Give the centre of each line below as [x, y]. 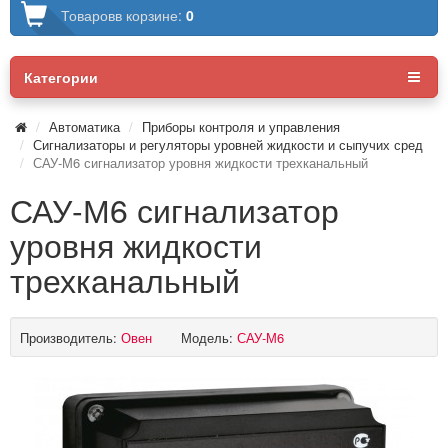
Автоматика [84, 126]
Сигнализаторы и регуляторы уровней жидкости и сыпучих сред [228, 144]
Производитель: [68, 337]
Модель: [207, 337]
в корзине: [150, 14]
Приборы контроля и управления [241, 126]
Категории [61, 76]
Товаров [88, 14]
